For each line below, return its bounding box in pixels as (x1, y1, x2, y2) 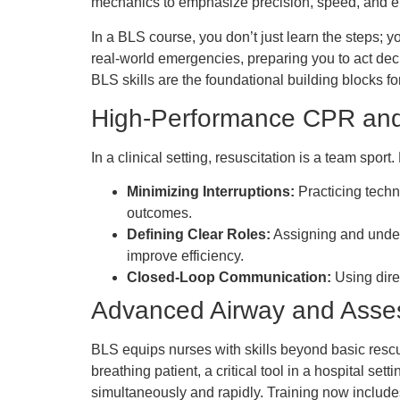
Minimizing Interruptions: (127, 184, 295, 200)
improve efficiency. (127, 248, 244, 264)
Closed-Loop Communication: (127, 270, 331, 286)
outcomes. (127, 205, 192, 221)
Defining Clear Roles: (127, 227, 271, 243)
